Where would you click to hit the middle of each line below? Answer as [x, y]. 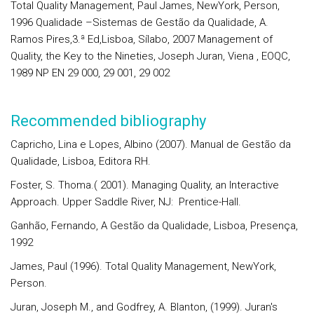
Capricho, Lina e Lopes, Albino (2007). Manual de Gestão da [151, 144]
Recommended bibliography [108, 121]
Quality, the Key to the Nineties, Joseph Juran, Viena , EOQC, [150, 56]
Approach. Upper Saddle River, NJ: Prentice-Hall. [126, 202]
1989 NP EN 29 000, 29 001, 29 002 [90, 73]
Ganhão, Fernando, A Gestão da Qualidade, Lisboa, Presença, [154, 226]
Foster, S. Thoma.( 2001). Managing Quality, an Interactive [145, 185]
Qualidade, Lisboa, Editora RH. [81, 161]
